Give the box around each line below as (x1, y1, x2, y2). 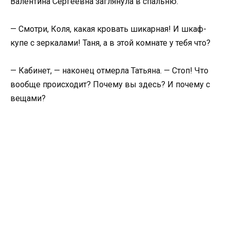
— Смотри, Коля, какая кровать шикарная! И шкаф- (10, 24, 206, 34)
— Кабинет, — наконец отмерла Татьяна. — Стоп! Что (10, 66, 208, 76)
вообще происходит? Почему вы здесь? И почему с (10, 80, 210, 90)
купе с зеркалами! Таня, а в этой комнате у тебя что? (10, 37, 210, 48)
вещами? (10, 93, 46, 104)
